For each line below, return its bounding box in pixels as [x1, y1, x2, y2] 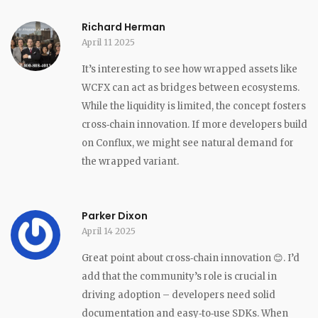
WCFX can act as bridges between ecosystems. [82, 81, 300, 94]
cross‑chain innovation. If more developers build [82, 118, 307, 131]
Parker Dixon [82, 208, 148, 223]
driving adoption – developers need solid [82, 288, 275, 301]
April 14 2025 [82, 225, 136, 236]
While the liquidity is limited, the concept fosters [82, 99, 306, 112]
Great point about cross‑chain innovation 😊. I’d [82, 251, 300, 264]
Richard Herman [82, 19, 165, 34]
